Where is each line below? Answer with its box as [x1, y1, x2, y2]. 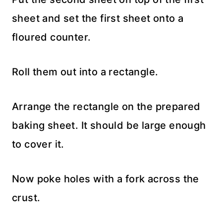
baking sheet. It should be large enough [12, 119, 206, 132]
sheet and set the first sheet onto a [12, 12, 184, 25]
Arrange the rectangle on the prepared [12, 101, 201, 113]
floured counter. [12, 31, 91, 44]
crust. [12, 192, 41, 204]
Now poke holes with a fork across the [12, 173, 199, 185]
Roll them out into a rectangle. [12, 66, 159, 78]
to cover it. [12, 138, 64, 151]
